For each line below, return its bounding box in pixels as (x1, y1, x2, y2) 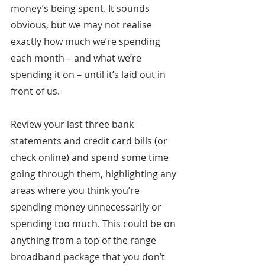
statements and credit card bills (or (11, 134, 170, 148)
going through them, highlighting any (11, 167, 179, 181)
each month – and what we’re (11, 51, 144, 65)
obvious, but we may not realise (11, 18, 154, 32)
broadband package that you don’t (11, 250, 167, 264)
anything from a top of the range (11, 234, 159, 247)
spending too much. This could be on (11, 217, 178, 231)
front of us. (11, 85, 60, 98)
